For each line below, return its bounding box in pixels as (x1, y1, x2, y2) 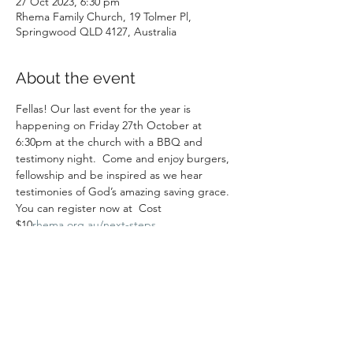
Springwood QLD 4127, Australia (16, 24, 176, 39)
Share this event (16, 303, 135, 322)
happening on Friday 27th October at (16, 118, 205, 132)
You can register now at (16, 201, 136, 215)
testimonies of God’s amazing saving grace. (16, 184, 232, 199)
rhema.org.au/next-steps (32, 217, 156, 232)
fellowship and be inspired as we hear (16, 168, 206, 182)
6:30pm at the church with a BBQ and (16, 135, 206, 149)
